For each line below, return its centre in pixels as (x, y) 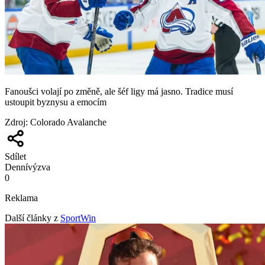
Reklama (21, 198)
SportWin (78, 218)
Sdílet (15, 156)
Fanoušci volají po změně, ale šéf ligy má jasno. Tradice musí (119, 91)
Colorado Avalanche (68, 122)
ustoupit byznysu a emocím (56, 102)
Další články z (31, 218)
